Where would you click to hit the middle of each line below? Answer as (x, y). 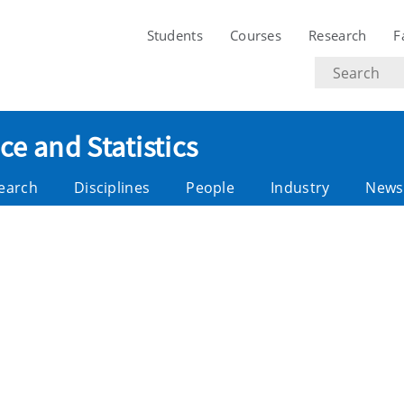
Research (338, 35)
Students (174, 35)
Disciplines (112, 188)
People (211, 188)
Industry (300, 188)
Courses (256, 35)
